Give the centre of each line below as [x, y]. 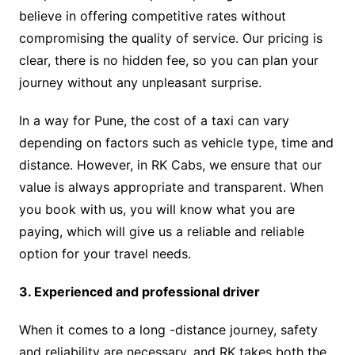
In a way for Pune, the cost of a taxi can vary [154, 121]
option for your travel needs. [105, 254]
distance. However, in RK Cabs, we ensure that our [170, 165]
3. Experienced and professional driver [139, 292]
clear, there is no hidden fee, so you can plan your [168, 61]
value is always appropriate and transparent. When [171, 187]
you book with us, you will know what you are [157, 210]
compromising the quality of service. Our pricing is [170, 38]
